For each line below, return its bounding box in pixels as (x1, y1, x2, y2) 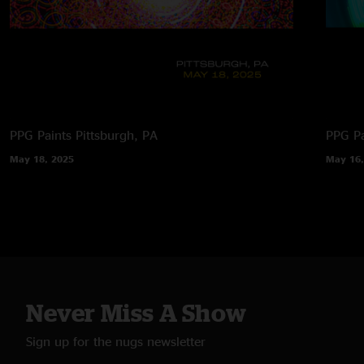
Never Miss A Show (26, 298, 247, 327)
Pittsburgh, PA (76, 127, 158, 142)
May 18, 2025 (10, 153, 74, 164)
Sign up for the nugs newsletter (26, 333, 206, 349)
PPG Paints (10, 127, 71, 142)
